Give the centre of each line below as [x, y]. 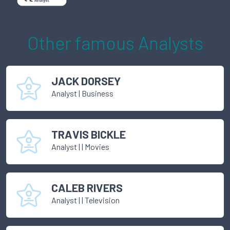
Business [98, 93]
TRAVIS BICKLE [89, 134]
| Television [101, 200]
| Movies [95, 147]
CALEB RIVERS [87, 188]
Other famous [82, 43]
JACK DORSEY [86, 81]
